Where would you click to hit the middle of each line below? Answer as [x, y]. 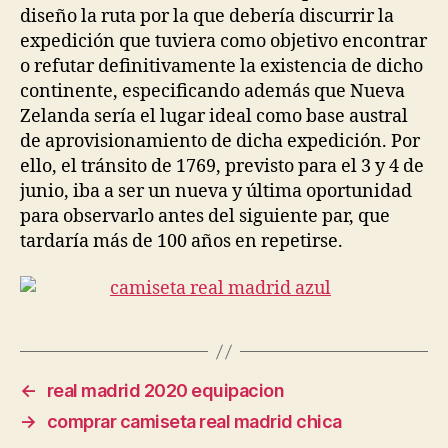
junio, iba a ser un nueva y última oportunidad [216, 191]
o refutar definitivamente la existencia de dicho [221, 66]
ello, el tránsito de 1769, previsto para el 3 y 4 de [222, 166]
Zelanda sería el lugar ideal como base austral [214, 116]
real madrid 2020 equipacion [165, 390]
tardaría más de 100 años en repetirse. [181, 241]
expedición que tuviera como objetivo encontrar [223, 41]
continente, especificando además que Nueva [212, 91]
